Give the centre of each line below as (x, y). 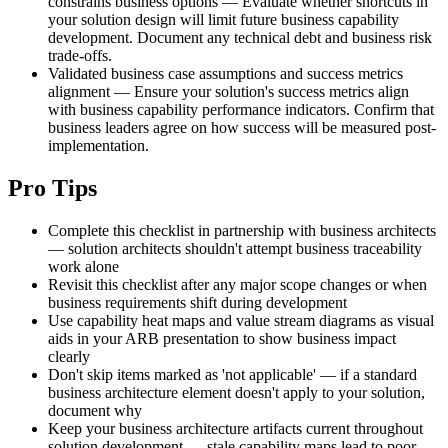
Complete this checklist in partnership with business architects (242, 230)
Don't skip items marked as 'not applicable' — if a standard (232, 374)
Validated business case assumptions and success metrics (225, 73)
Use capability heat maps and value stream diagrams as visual (241, 320)
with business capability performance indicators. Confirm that (241, 109)
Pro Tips (52, 187)
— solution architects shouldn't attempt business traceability (235, 248)
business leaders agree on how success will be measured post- (242, 127)
